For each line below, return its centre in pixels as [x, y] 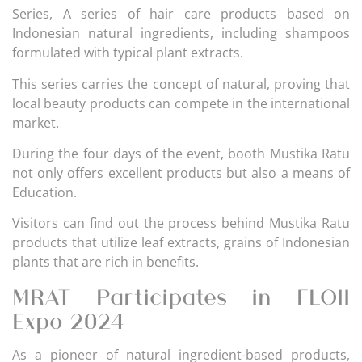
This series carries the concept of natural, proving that [181, 84]
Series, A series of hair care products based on [181, 14]
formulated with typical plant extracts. [128, 53]
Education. [44, 193]
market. [36, 122]
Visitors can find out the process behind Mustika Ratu [181, 223]
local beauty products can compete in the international [181, 103]
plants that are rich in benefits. [105, 262]
